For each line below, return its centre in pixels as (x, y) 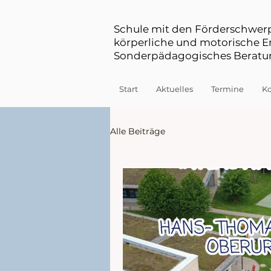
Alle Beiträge (138, 131)
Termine (227, 89)
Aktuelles (175, 89)
